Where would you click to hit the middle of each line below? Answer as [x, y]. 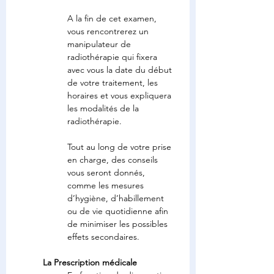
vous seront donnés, [107, 172]
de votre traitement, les [114, 83]
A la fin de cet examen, [113, 18]
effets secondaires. [103, 237]
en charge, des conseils [114, 160]
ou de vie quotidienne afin [119, 211]
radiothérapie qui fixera [113, 57]
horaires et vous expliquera [120, 95]
